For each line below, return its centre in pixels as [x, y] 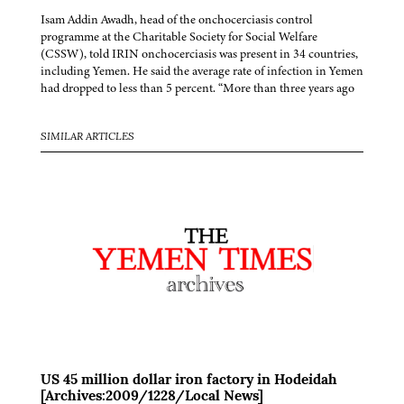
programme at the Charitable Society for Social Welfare [179, 37]
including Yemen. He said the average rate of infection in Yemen [202, 71]
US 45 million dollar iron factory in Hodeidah [189, 381]
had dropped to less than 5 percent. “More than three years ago [197, 88]
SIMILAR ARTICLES [87, 138]
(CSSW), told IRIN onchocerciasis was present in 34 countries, [199, 54]
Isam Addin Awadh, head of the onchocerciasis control [177, 20]
